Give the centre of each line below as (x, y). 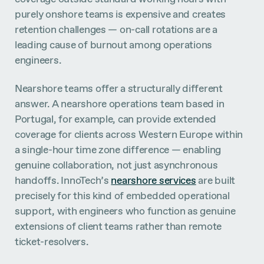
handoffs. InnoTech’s (63, 180)
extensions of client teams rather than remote (118, 226)
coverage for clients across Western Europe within (129, 134)
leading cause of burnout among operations (114, 45)
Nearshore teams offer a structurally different (119, 88)
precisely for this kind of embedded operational (122, 195)
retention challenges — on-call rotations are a (116, 29)
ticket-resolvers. (52, 241)
